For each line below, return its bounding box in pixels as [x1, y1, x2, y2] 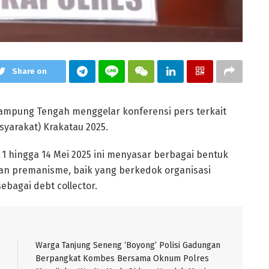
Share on [12, 66, 47, 76]
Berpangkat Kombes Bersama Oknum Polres [35, 253, 209, 264]
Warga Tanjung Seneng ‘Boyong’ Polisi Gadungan [35, 240, 220, 250]
